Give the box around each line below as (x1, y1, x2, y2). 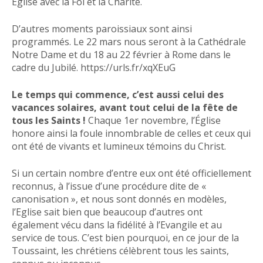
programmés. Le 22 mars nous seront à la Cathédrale (12, 35, 246, 48)
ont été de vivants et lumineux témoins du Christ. (12, 139, 226, 153)
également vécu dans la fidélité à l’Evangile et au (12, 218, 222, 231)
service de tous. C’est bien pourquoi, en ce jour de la (12, 231, 239, 244)
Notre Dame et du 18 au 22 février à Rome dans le (12, 48, 231, 61)
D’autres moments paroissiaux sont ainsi (12, 22, 192, 35)
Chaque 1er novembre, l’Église (86, 113, 221, 127)
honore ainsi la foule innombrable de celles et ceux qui (12, 126, 251, 140)
